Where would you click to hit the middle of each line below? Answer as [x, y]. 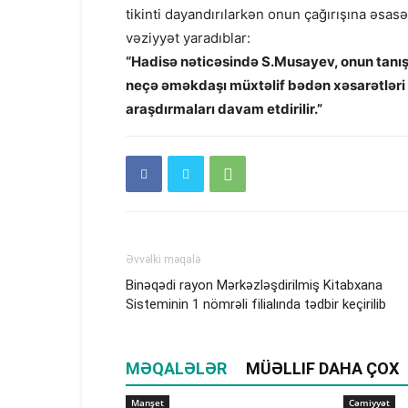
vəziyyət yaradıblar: [188, 38]
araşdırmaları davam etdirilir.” [224, 109]
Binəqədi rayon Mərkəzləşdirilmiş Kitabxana [254, 285]
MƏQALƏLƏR [176, 368]
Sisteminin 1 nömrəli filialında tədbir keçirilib [256, 304]
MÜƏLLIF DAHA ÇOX [322, 368]
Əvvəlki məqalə [163, 260]
